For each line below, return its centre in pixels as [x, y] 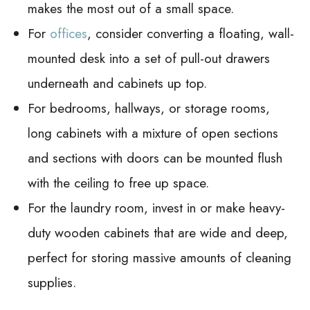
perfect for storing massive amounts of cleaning [159, 257]
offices [69, 33]
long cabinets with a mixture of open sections [153, 133]
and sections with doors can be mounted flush [155, 158]
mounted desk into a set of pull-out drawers [149, 58]
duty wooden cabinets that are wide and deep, [158, 232]
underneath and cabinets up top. [117, 83]
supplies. [52, 282]
